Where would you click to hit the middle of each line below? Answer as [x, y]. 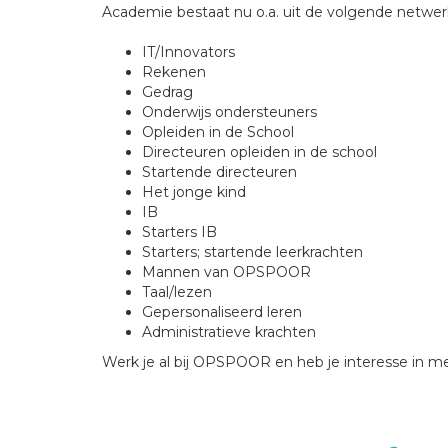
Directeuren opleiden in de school [259, 152]
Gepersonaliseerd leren [222, 312]
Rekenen [174, 72]
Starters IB [179, 232]
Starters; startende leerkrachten [252, 252]
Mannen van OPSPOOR [226, 272]
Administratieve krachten [229, 332]
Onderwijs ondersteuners [229, 112]
